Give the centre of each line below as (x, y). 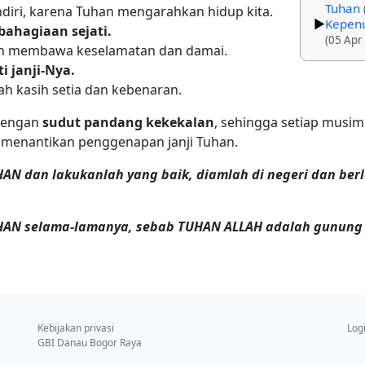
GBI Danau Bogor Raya (90, 343)
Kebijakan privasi (76, 328)
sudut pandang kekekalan (128, 122)
